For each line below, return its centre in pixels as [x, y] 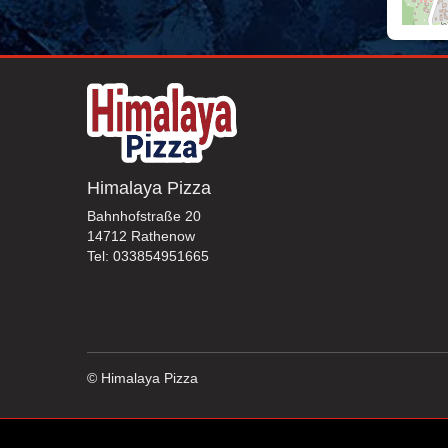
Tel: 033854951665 [148, 256]
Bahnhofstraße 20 [144, 216]
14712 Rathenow [141, 236]
